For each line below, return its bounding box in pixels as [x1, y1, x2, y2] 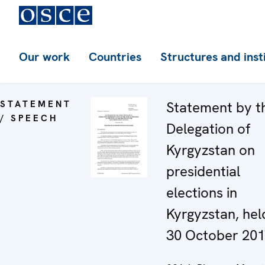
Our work [19, 49, 70, 64]
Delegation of [166, 119, 250, 138]
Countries [89, 49, 141, 64]
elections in [166, 183, 237, 202]
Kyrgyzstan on [166, 141, 255, 159]
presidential [166, 162, 240, 180]
